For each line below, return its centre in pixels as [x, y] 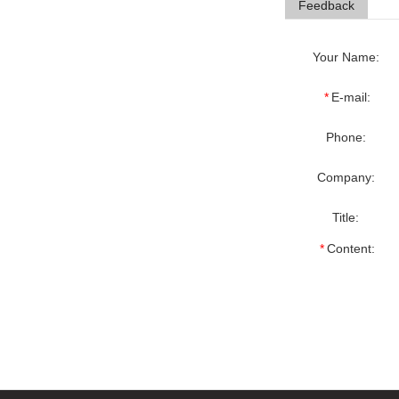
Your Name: [346, 57]
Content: [350, 248]
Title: [346, 217]
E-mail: [350, 97]
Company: [346, 177]
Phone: [346, 137]
